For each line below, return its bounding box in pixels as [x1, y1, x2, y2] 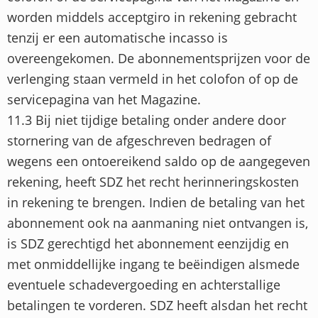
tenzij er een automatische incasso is [7, 29, 228, 47]
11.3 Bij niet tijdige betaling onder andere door [7, 111, 286, 129]
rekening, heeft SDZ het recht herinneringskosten [7, 173, 299, 191]
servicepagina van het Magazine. [7, 91, 201, 109]
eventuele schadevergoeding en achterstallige [7, 276, 280, 294]
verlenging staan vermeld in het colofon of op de [7, 70, 298, 88]
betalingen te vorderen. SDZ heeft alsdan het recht [7, 297, 307, 314]
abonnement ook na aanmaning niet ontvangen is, [7, 214, 308, 232]
